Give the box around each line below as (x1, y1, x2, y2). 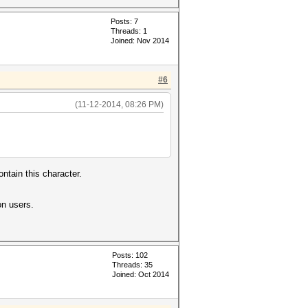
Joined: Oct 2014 (112, 270, 169, 278)
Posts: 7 (111, 17, 138, 25)
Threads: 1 (111, 27, 147, 35)
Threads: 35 (112, 261, 153, 269)
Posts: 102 (112, 251, 148, 259)
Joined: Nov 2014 (111, 36, 169, 45)
